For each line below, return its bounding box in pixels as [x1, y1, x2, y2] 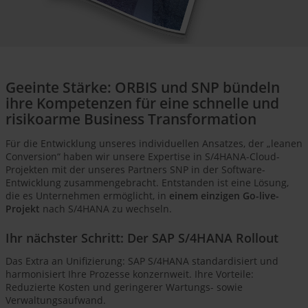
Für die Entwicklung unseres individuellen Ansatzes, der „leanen [5, 137, 302, 151]
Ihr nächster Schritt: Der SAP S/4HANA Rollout [5, 229, 278, 247]
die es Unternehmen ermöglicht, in [5, 189, 169, 203]
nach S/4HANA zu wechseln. [40, 202, 172, 216]
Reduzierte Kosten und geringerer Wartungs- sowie [5, 280, 243, 294]
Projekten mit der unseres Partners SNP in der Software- [5, 163, 265, 177]
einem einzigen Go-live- [169, 189, 279, 203]
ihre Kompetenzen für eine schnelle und [5, 93, 279, 113]
